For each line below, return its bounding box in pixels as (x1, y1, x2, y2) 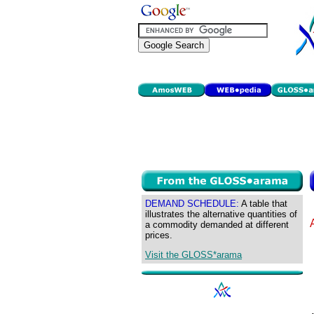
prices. (145, 230, 172, 240)
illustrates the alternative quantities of (145, 209, 297, 219)
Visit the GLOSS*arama (145, 250, 242, 261)
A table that (239, 198, 287, 209)
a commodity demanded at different (145, 219, 289, 230)
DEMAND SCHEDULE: (145, 198, 239, 209)
